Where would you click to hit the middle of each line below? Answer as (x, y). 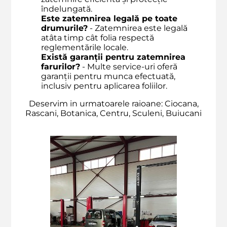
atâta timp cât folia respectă (98, 38)
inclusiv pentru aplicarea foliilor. (104, 86)
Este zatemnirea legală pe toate (109, 19)
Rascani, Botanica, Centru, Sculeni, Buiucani (113, 113)
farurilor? (61, 67)
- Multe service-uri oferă (129, 67)
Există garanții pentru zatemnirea (113, 57)
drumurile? (64, 28)
